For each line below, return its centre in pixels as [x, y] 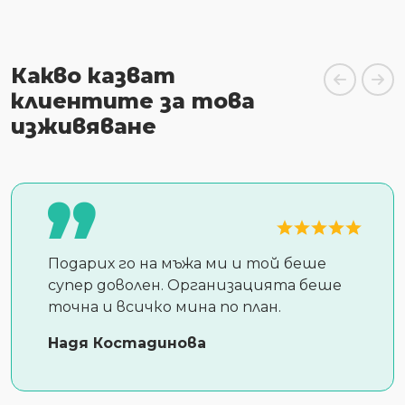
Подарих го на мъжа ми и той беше [187, 263]
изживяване [84, 126]
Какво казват [93, 75]
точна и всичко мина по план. [165, 306]
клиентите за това [133, 100]
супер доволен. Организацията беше [195, 285]
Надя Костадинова [127, 343]
